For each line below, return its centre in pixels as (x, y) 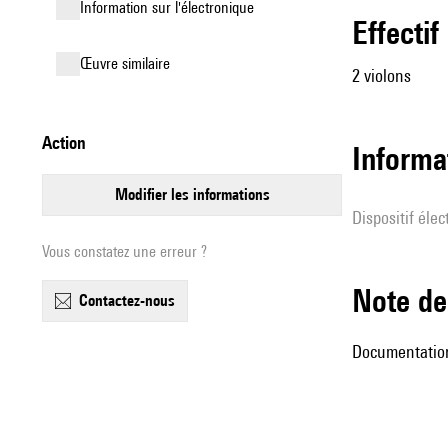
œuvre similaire (131, 63)
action (69, 142)
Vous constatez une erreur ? (124, 251)
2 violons (381, 75)
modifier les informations (198, 194)
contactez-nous (131, 300)
